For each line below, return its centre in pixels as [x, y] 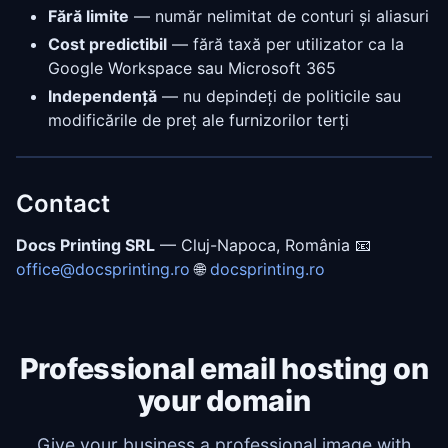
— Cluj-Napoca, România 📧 [263, 244]
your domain [224, 400]
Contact [63, 203]
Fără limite [88, 15]
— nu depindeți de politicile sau [279, 95]
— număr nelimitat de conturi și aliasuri [279, 15]
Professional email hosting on [224, 368]
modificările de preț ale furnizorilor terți [198, 119]
